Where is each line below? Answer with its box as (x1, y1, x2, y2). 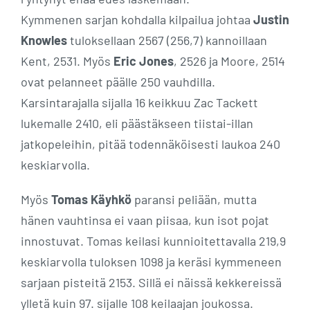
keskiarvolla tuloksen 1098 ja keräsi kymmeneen (21, 253, 282, 269)
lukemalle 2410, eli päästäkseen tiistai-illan (21, 115, 253, 131)
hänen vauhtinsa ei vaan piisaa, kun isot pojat (21, 212, 269, 228)
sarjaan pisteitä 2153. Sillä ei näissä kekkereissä (21, 274, 282, 290)
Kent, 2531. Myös (21, 53, 113, 69)
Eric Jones (113, 53, 174, 69)
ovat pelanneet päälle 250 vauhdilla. (21, 73, 215, 89)
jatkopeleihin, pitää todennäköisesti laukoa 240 (21, 136, 280, 152)
